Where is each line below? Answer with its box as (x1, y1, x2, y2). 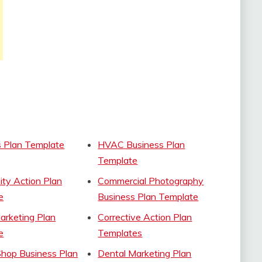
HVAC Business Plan (98, 138, 185, 150)
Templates (98, 226, 143, 239)
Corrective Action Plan (98, 211, 192, 223)
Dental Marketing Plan (98, 247, 192, 259)
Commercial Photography (98, 174, 204, 187)
